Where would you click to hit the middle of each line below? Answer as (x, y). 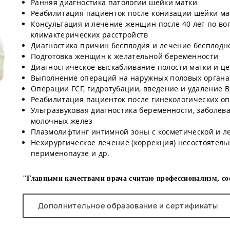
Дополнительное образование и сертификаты (128, 206)
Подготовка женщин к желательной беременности (125, 56)
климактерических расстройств (90, 35)
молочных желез (62, 121)
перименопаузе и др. (70, 153)
